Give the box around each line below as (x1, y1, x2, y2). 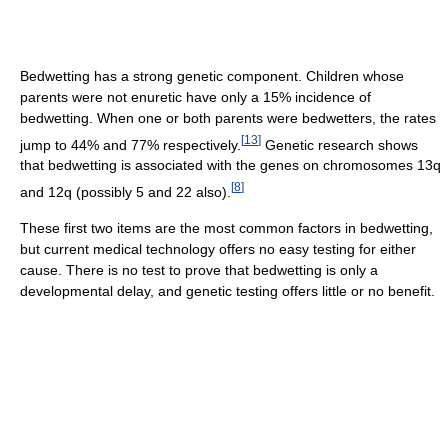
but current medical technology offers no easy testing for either (20, 241, 416, 258)
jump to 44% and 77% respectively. (20, 136, 241, 153)
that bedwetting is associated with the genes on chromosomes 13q (20, 157, 441, 174)
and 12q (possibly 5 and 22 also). (20, 184, 231, 201)
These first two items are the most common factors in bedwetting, (20, 220, 433, 237)
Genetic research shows (261, 136, 418, 153)
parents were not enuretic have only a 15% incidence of (20, 88, 371, 105)
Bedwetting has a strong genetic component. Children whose (20, 67, 404, 84)
